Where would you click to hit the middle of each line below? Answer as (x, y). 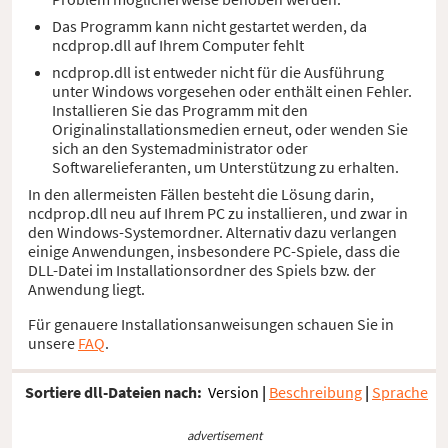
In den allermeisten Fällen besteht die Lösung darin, (201, 193)
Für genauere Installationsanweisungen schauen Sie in (211, 323)
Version (233, 392)
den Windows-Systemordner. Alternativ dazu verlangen (212, 231)
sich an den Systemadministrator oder (180, 147)
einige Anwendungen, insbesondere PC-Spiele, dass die (214, 250)
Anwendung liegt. (86, 288)
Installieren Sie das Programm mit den (180, 109)
